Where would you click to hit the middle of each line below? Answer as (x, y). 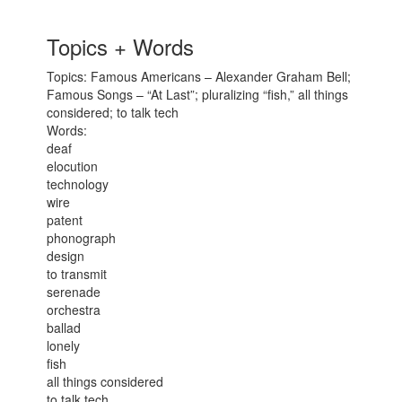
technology (78, 184)
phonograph (82, 238)
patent (65, 220)
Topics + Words (121, 46)
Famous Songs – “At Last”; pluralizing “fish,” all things (198, 94)
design (66, 256)
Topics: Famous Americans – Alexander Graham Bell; (199, 76)
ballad (64, 328)
